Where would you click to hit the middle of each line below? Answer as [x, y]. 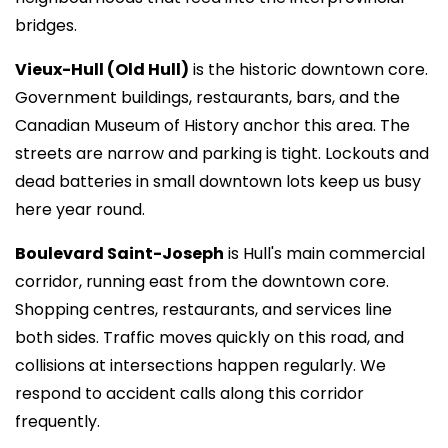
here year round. [80, 209]
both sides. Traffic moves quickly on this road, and [209, 337]
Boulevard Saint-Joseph [119, 253]
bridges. [46, 25]
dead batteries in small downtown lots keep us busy [218, 181]
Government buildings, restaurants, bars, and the [207, 97]
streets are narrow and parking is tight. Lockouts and [222, 153]
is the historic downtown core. [308, 69]
